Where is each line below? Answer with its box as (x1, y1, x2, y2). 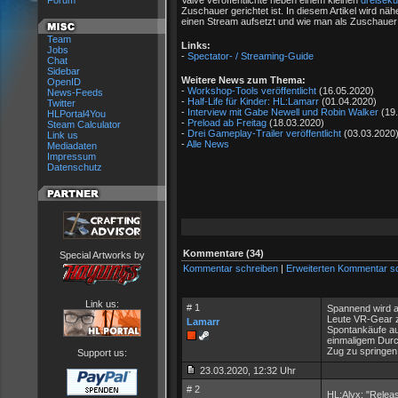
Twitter (47, 98, 76, 108)
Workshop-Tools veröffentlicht (187, 85, 316, 96)
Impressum (47, 151, 96, 162)
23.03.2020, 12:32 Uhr (197, 365, 296, 376)
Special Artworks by (59, 250, 145, 260)
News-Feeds (47, 87, 103, 98)
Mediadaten (47, 140, 97, 151)
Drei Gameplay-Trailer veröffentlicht (187, 128, 341, 139)
